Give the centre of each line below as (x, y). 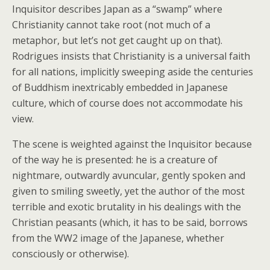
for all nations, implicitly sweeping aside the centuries (133, 72)
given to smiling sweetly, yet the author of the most (128, 191)
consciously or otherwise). (71, 254)
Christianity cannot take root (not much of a (111, 25)
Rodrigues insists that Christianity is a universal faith (131, 56)
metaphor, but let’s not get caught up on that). (117, 40)
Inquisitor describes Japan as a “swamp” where (117, 9)
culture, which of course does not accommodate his (127, 103)
